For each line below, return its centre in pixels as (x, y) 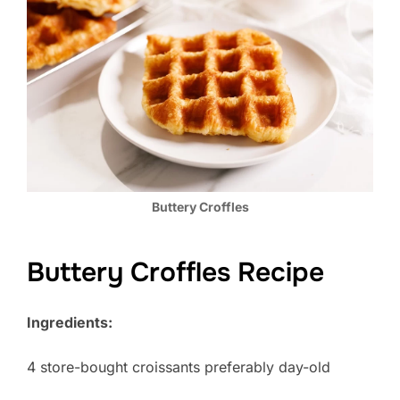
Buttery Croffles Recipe (175, 273)
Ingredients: (70, 323)
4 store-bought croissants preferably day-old (179, 367)
